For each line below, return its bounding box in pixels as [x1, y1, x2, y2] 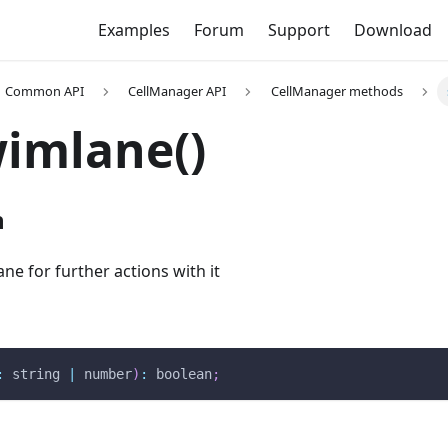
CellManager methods [270, 82, 403, 101]
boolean [148, 366, 212, 383]
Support [267, 19, 330, 41]
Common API [4, 82, 84, 101]
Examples [97, 19, 170, 41]
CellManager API [128, 82, 227, 101]
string [4, 366, 68, 383]
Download [353, 19, 432, 41]
